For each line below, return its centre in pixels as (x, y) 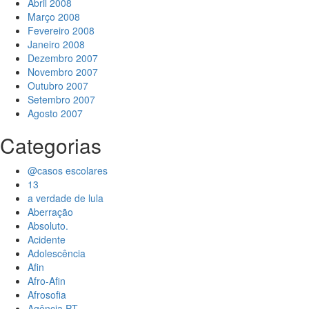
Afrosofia (47, 295)
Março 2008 (54, 17)
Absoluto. (48, 226)
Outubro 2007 (58, 86)
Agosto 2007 (55, 113)
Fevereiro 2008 (61, 31)
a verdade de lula (66, 198)
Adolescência (57, 253)
